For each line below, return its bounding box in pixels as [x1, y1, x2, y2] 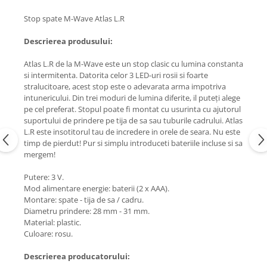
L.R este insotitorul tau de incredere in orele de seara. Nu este [24, 126, 240, 137]
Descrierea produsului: [24, 35, 113, 46]
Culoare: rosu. [24, 228, 76, 239]
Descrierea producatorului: [24, 250, 130, 262]
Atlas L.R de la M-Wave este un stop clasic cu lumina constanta [24, 58, 243, 69]
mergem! [24, 148, 55, 160]
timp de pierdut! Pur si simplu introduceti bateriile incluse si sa [24, 137, 243, 148]
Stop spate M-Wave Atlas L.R [24, 13, 125, 24]
